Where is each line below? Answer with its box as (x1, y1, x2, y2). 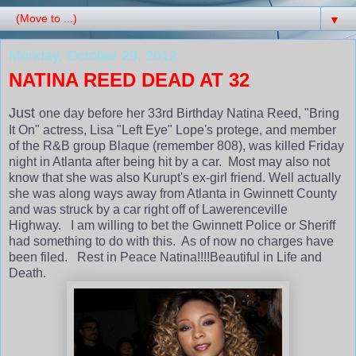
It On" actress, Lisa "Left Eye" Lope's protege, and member (9, 122, 336, 137)
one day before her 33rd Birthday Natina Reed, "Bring (39, 106, 339, 120)
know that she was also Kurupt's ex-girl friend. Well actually (9, 170, 341, 184)
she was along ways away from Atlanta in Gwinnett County (9, 186, 337, 200)
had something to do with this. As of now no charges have (9, 234, 334, 248)
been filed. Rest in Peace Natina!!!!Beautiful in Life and (9, 250, 322, 264)
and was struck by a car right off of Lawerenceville (9, 202, 288, 216)
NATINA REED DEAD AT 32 (9, 69, 250, 91)
